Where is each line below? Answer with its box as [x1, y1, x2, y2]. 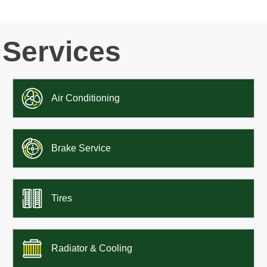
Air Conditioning [51, 93, 120, 104]
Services [2, 36, 121, 68]
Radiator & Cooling [51, 243, 132, 254]
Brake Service [51, 143, 111, 154]
